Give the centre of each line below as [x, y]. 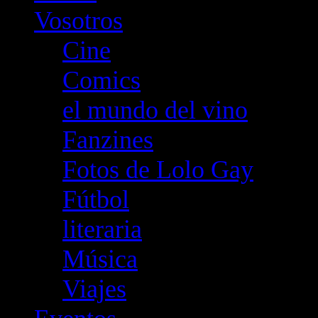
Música [100, 259]
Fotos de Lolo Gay [158, 170]
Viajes [94, 289]
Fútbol [96, 199]
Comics [102, 80]
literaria [102, 229]
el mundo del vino [155, 110]
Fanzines [108, 140]
